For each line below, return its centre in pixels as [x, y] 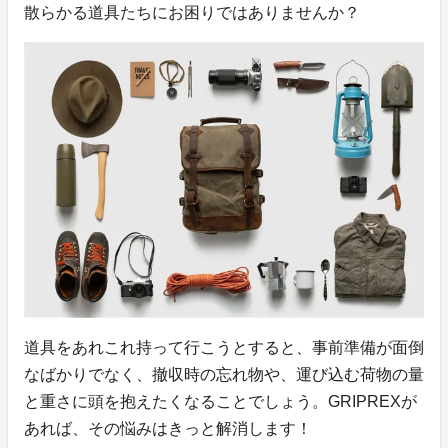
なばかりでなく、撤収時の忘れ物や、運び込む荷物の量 [224, 375]
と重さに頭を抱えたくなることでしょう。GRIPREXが [220, 402]
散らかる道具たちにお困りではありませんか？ [192, 12]
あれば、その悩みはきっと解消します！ [168, 429]
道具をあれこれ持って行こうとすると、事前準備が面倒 [224, 348]
